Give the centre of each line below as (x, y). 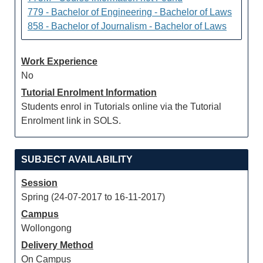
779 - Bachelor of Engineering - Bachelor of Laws (130, 12)
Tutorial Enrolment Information (89, 92)
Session (39, 183)
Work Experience (59, 61)
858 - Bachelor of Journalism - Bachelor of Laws (127, 26)
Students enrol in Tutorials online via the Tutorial (121, 107)
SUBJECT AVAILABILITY (77, 159)
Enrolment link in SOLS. (71, 121)
